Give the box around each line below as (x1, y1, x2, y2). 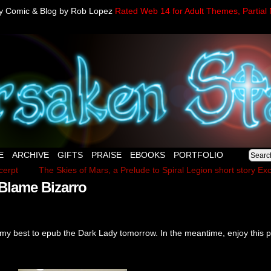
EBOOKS (130, 150, 165, 160)
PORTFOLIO (174, 150, 223, 160)
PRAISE (91, 150, 122, 160)
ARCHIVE (12, 150, 49, 160)
